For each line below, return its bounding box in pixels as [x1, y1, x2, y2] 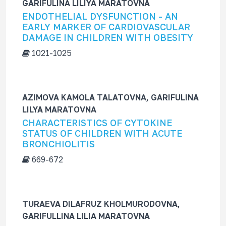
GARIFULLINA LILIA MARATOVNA [22, 211, 150, 221]
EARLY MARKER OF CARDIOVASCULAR [22, 21, 190, 32]
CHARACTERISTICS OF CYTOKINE [22, 117, 172, 128]
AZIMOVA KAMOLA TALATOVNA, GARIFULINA [22, 92, 199, 102]
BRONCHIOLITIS [22, 138, 95, 149]
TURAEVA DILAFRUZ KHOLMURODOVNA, [22, 199, 180, 209]
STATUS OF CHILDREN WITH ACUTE [22, 128, 182, 139]
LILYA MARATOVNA [22, 104, 96, 115]
